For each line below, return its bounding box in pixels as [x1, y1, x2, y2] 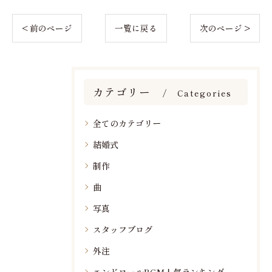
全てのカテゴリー [93, 117, 161, 129]
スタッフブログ [93, 223, 152, 236]
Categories [177, 87, 232, 99]
